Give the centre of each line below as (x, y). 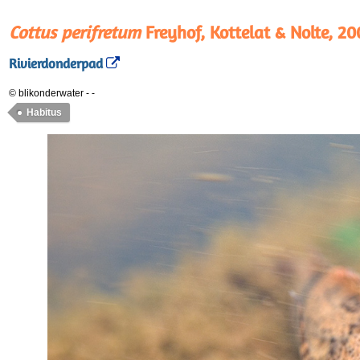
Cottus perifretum (75, 32)
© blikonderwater (46, 93)
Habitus (44, 112)
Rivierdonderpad (56, 64)
